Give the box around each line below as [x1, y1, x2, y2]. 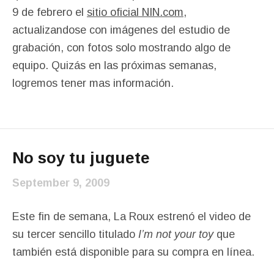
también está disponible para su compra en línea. [12, 246, 254, 258]
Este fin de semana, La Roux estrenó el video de [12, 210, 251, 223]
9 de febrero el [12, 6, 87, 18]
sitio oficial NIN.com [87, 6, 183, 18]
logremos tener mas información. [12, 77, 174, 89]
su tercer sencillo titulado [12, 228, 138, 240]
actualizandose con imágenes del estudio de [12, 24, 230, 36]
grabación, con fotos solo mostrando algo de [12, 42, 231, 54]
